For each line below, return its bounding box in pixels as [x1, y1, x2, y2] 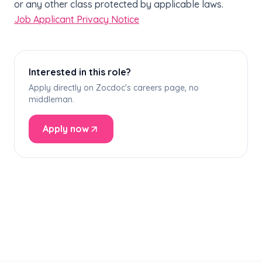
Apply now [43, 123, 89, 135]
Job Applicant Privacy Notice [14, 13, 139, 26]
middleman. [29, 94, 74, 105]
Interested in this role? [29, 66, 131, 78]
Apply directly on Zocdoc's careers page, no [29, 82, 199, 94]
